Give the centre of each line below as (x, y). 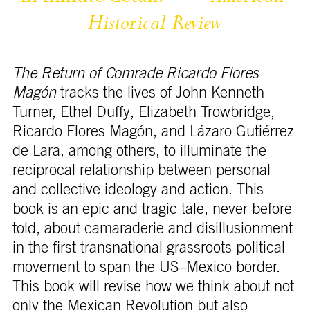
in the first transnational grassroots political (148, 247)
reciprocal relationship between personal (141, 170)
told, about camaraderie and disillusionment (152, 228)
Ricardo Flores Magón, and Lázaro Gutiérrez (153, 131)
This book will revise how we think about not (153, 286)
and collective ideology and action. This (138, 189)
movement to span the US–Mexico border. (146, 267)
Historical (130, 24)
